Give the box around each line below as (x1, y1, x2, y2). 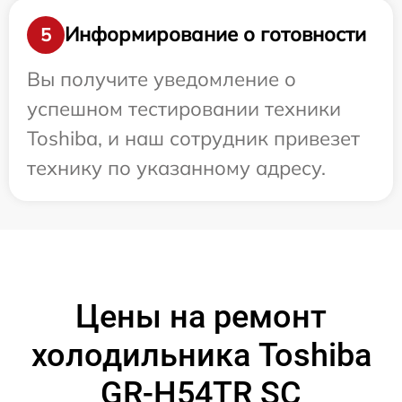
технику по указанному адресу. (27, 154, 326, 180)
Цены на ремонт (75, 297, 327, 336)
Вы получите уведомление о (27, 66, 296, 92)
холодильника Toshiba (31, 336, 371, 374)
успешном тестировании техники (27, 95, 341, 121)
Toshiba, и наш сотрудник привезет (27, 125, 360, 151)
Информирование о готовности (65, 22, 366, 48)
